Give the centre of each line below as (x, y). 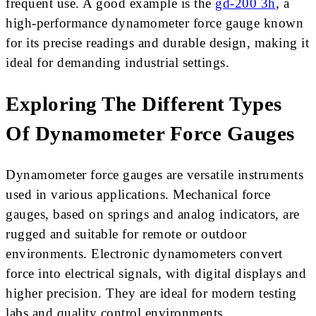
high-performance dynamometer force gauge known (154, 23)
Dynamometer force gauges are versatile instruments (154, 175)
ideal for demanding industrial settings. (117, 63)
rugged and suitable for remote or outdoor (126, 234)
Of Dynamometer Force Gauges (150, 133)
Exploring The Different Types (144, 104)
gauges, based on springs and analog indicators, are (153, 214)
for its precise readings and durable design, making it (157, 43)
